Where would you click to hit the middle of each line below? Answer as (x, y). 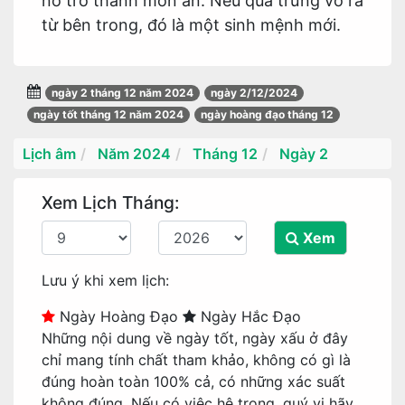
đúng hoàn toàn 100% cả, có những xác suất (193, 381)
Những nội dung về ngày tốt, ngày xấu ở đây (195, 338)
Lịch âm (49, 154)
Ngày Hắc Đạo (249, 316)
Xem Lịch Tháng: (110, 202)
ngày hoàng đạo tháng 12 (267, 114)
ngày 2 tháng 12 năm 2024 (122, 93)
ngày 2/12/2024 (254, 93)
